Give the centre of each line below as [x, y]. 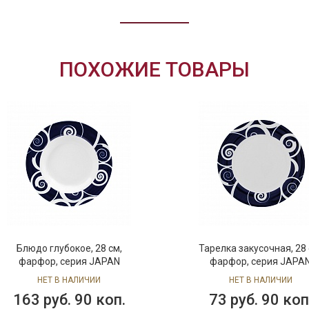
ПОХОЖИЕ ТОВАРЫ [154, 69]
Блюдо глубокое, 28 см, [69, 248]
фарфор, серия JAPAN [69, 261]
